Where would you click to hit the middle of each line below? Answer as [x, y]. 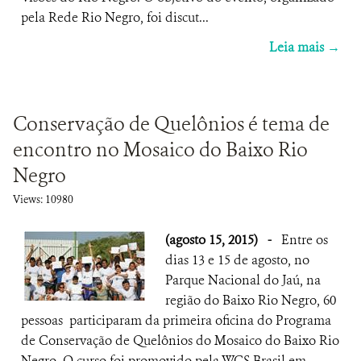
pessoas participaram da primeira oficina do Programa [176, 320]
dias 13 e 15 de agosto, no [237, 260]
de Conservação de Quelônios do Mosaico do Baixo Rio [180, 340]
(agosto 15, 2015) [213, 240]
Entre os [305, 240]
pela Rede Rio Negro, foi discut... [115, 17]
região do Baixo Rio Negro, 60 [251, 300]
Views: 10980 [43, 199]
